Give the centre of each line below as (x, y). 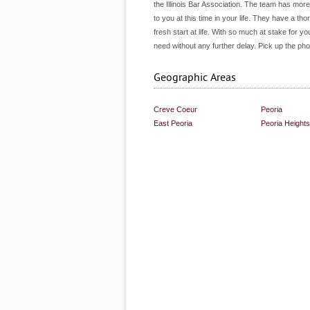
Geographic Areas (195, 77)
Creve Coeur (175, 109)
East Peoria (173, 123)
